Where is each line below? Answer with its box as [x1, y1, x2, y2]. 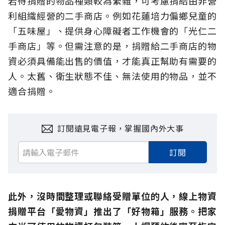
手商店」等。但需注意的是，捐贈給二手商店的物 [8, 39, 217, 53]
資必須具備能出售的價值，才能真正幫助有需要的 [8, 54, 217, 68]
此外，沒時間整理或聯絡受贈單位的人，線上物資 [8, 189, 217, 203]
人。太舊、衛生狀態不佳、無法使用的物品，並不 [8, 69, 217, 83]
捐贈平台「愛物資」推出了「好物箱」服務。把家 [8, 204, 217, 218]
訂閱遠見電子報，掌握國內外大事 [57, 122, 184, 135]
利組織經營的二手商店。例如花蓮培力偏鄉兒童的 [8, 9, 217, 23]
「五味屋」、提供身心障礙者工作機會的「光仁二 [8, 24, 217, 38]
